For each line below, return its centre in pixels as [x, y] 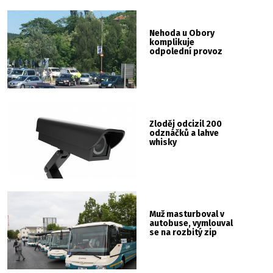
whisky [163, 142]
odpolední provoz [186, 52]
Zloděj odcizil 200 [186, 124]
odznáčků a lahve [184, 133]
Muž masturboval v [187, 214]
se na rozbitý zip [183, 233]
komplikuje [172, 43]
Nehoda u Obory [182, 34]
